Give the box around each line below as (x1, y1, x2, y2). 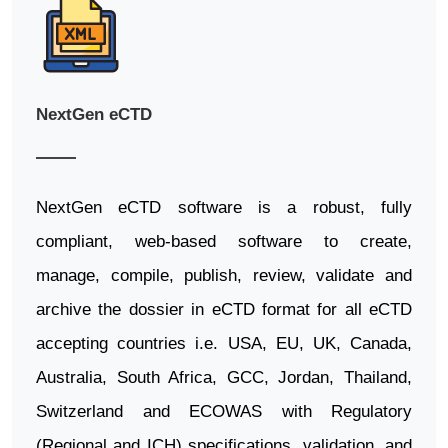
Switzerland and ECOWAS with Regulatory (36, 402, 412, 422)
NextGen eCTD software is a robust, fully (36, 198, 412, 218)
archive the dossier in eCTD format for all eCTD (36, 300, 412, 320)
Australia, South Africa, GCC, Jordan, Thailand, (36, 368, 412, 388)
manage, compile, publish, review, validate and (36, 266, 412, 286)
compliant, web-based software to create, (36, 232, 412, 252)
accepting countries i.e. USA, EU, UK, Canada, (36, 334, 412, 354)
